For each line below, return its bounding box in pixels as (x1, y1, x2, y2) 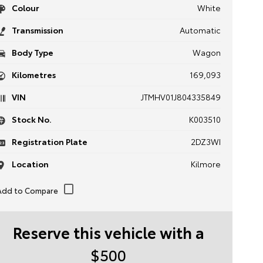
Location (9, 158, 49, 170)
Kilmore (190, 158, 221, 170)
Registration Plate (9, 136, 87, 147)
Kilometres (9, 69, 56, 80)
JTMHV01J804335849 (140, 91, 221, 103)
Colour (9, 2, 39, 14)
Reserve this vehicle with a (12, 221, 204, 243)
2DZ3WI (190, 136, 221, 147)
